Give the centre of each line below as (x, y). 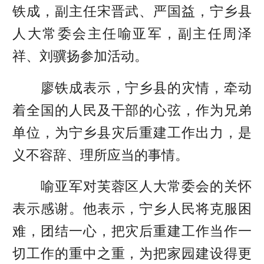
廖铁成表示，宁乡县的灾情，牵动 (132, 88)
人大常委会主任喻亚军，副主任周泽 (132, 34)
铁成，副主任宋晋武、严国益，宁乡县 (132, 11)
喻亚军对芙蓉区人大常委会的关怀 (132, 187)
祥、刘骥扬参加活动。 (80, 56)
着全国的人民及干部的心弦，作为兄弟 (132, 110)
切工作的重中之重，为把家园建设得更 (132, 254)
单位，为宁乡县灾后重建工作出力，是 (132, 132)
